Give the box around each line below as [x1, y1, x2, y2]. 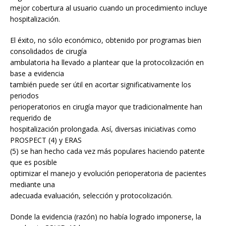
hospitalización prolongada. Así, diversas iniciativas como [10, 124, 196, 134]
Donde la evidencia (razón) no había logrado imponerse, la [10, 212, 201, 222]
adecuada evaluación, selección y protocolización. [10, 191, 173, 201]
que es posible [10, 157, 57, 167]
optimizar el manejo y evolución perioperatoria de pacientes [10, 168, 206, 179]
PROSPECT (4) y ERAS [10, 135, 82, 145]
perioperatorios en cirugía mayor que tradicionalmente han [10, 102, 202, 112]
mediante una [10, 180, 55, 190]
